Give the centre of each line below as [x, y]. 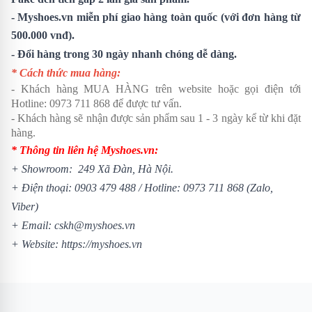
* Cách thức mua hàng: [66, 72]
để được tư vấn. [146, 103]
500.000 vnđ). [43, 35]
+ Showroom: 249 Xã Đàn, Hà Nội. [94, 169]
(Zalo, [258, 187]
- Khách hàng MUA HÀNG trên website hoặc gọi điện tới [156, 88]
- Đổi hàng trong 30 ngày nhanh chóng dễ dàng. [124, 54]
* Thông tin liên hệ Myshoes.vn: [85, 150]
